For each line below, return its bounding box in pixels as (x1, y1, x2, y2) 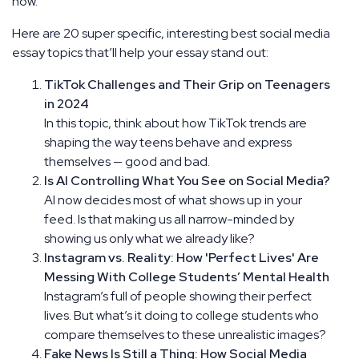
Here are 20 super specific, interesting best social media (12, 24, 330, 42)
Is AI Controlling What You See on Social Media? (44, 171, 330, 189)
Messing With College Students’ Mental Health (44, 268, 329, 285)
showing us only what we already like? (44, 229, 255, 247)
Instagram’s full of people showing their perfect (44, 287, 312, 305)
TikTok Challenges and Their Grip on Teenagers (44, 75, 330, 93)
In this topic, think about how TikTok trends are (44, 114, 307, 131)
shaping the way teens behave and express (44, 133, 292, 151)
